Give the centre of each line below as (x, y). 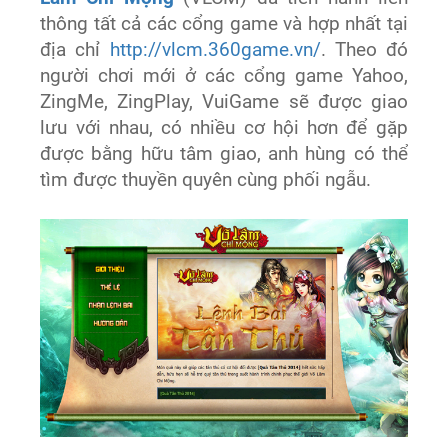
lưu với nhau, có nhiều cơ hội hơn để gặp (224, 127)
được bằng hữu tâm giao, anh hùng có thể (224, 153)
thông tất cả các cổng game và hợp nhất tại (224, 23)
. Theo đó (364, 49)
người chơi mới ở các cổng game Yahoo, (224, 75)
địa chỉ (75, 49)
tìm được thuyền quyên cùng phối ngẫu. (206, 179)
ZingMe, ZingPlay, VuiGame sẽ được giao (224, 101)
